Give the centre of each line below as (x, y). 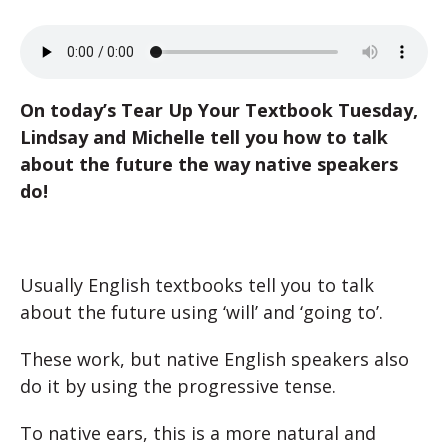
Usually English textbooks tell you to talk (197, 285)
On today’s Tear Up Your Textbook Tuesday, (219, 110)
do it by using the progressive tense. (178, 386)
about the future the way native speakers (209, 164)
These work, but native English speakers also (214, 359)
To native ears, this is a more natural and (198, 433)
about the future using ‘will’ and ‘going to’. (201, 312)
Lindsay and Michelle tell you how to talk (204, 137)
